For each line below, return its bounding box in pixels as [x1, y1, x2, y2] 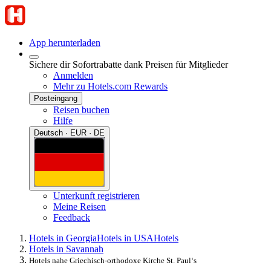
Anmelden [53, 70, 93, 80]
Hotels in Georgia [29, 232, 97, 243]
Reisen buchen [53, 105, 109, 115]
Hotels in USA [97, 232, 154, 243]
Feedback [53, 212, 90, 223]
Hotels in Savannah [29, 243, 103, 254]
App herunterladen [29, 38, 100, 48]
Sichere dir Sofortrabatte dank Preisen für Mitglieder [29, 59, 228, 70]
